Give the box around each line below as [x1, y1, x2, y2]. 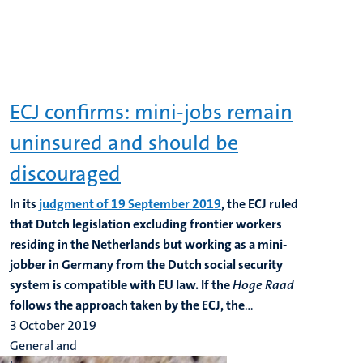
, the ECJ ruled [221, 195, 298, 212]
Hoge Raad [233, 276, 294, 293]
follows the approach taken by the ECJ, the [10, 297, 245, 314]
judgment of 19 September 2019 [39, 195, 221, 212]
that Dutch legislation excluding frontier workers [10, 216, 282, 233]
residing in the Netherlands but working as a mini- [10, 236, 287, 253]
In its [10, 195, 39, 212]
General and [10, 337, 77, 354]
